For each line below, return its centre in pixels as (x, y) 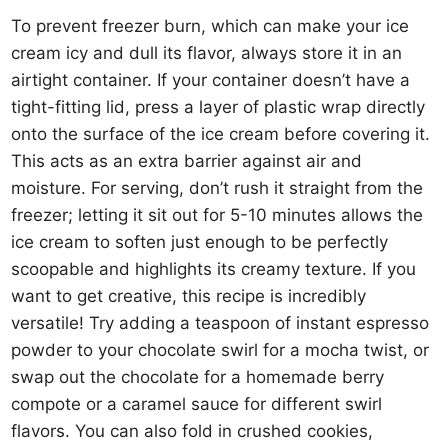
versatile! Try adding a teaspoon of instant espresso (220, 323)
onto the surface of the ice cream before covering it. (221, 134)
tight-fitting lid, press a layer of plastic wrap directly (218, 107)
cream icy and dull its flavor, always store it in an (207, 53)
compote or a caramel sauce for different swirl (197, 404)
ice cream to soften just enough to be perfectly (200, 242)
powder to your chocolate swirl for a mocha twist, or (220, 350)
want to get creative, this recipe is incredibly (189, 296)
